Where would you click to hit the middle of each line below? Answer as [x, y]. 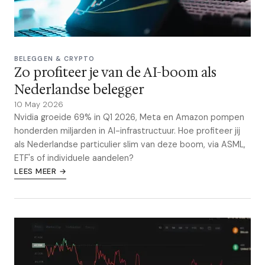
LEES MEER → [41, 171]
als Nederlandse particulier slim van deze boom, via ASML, [130, 144]
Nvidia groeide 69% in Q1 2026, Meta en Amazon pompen [129, 117]
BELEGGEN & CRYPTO [55, 59]
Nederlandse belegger [79, 90]
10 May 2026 [39, 104]
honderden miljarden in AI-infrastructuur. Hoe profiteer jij [127, 131]
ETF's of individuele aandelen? [74, 158]
